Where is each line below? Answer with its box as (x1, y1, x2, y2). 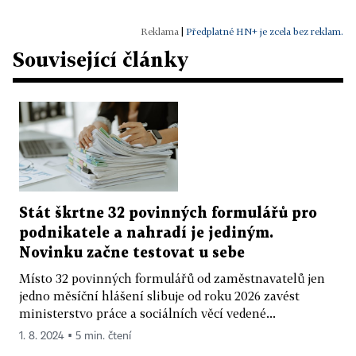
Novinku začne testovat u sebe (19, 246, 245, 260)
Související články (13, 48, 188, 71)
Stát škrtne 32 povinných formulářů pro (19, 206, 317, 220)
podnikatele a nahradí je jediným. (19, 226, 273, 240)
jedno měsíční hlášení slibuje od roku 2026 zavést (19, 288, 300, 303)
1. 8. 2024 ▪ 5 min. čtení (19, 330, 131, 342)
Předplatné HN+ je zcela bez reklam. (186, 25, 343, 37)
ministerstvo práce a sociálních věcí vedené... (19, 305, 276, 320)
